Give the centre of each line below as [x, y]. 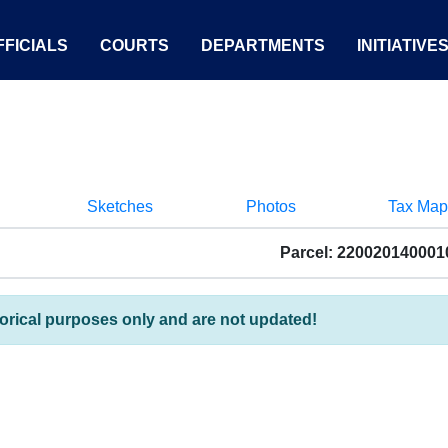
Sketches [120, 206]
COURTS [134, 45]
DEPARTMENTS [263, 45]
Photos [270, 206]
